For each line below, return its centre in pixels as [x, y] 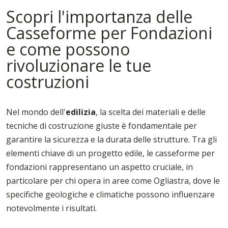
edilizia [81, 112]
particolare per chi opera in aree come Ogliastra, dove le [113, 181]
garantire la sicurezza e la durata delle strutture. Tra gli [111, 140]
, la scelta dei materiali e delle [151, 112]
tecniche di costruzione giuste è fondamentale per [102, 126]
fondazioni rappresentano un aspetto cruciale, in [99, 167]
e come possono [68, 49]
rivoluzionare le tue [79, 66]
